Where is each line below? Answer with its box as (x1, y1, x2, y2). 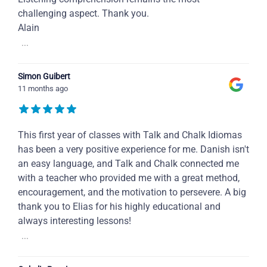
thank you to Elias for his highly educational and (18, 201, 221, 213)
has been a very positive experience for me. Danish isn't (18, 144, 249, 156)
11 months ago (18, 84, 68, 94)
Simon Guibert (18, 72, 70, 82)
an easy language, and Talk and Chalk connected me (18, 158, 239, 170)
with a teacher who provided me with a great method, (18, 172, 240, 184)
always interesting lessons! (18, 215, 131, 227)
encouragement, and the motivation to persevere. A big (18, 187, 246, 198)
